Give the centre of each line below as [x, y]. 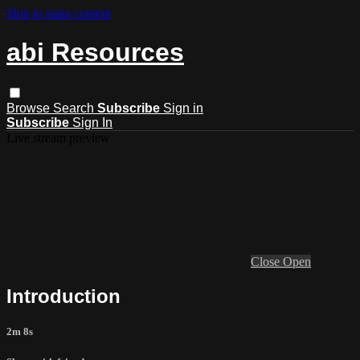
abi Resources [95, 53]
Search [75, 108]
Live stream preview [58, 137]
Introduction [63, 296]
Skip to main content [59, 13]
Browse [30, 108]
